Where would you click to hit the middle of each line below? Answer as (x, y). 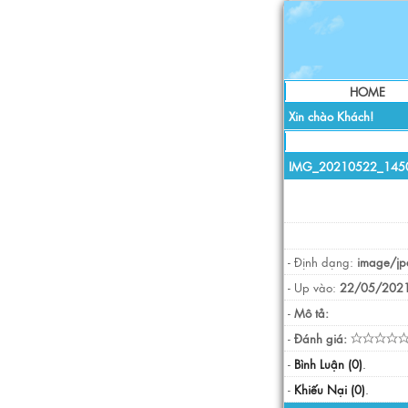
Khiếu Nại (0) (330, 389)
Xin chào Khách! (331, 116)
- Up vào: (314, 287)
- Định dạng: (322, 262)
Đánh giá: (321, 338)
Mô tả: (311, 313)
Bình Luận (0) (328, 364)
